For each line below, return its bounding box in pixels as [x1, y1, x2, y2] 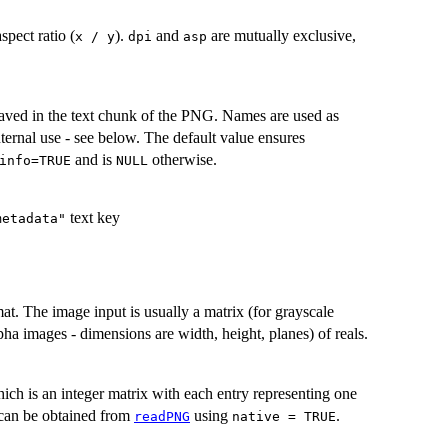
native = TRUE [232, 408, 336, 424]
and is [71, 151, 116, 169]
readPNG [134, 408, 190, 424]
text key [66, 209, 120, 227]
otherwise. [148, 151, 217, 169]
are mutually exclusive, [207, 27, 356, 45]
